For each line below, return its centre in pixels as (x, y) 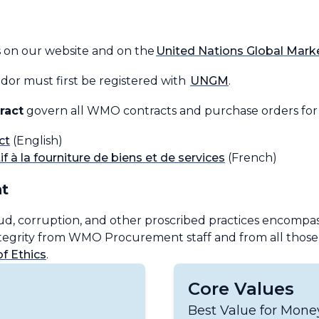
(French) (251, 158)
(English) (36, 141)
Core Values (241, 289)
